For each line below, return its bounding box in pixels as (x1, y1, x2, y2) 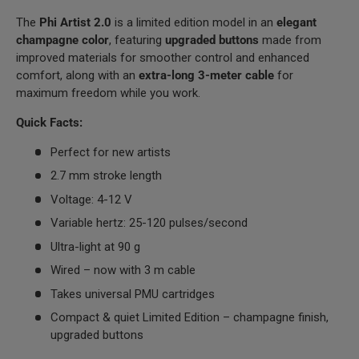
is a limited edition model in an (115, 14, 273, 30)
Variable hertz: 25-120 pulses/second (50, 216, 251, 231)
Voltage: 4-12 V (50, 192, 135, 207)
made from (262, 32, 321, 47)
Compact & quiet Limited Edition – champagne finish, (50, 310, 329, 325)
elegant (276, 14, 317, 30)
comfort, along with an (16, 67, 135, 83)
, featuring (109, 32, 162, 47)
